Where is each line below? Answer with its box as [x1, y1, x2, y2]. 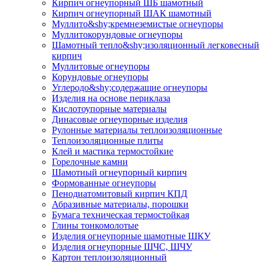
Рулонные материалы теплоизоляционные [52, 124, 222, 135]
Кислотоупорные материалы [52, 103, 167, 114]
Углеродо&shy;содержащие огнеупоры [52, 82, 207, 93]
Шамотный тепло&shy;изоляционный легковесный [52, 39, 259, 50]
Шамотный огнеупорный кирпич [52, 167, 187, 177]
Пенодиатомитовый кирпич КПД [52, 188, 187, 199]
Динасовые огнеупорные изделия [52, 114, 187, 124]
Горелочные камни [52, 156, 128, 167]
